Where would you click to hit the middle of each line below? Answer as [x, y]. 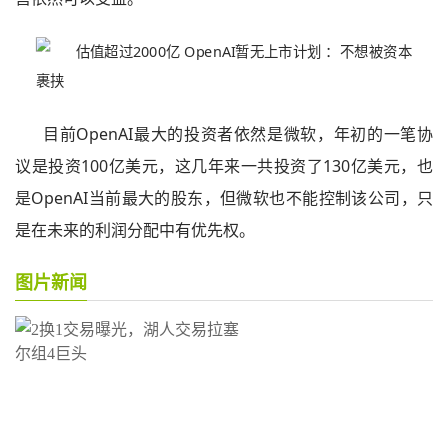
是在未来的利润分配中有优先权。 [135, 230]
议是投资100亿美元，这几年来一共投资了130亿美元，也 [224, 166]
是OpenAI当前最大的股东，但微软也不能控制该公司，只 [224, 198]
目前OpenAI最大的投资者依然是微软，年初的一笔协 [238, 134]
